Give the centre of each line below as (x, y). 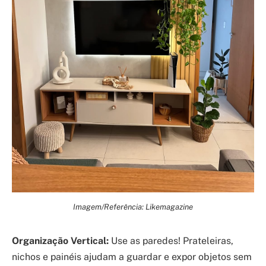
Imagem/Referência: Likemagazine (133, 206)
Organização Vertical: (60, 240)
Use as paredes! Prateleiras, (171, 240)
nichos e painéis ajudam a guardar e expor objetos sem (132, 256)
